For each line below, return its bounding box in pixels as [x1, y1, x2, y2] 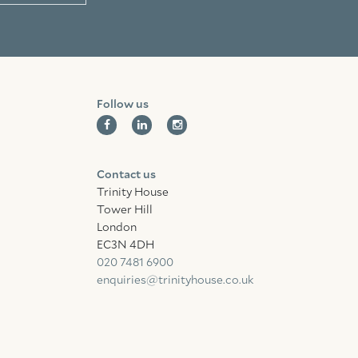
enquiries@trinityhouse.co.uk [97, 274, 253, 286]
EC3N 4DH [97, 239, 154, 251]
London [97, 221, 137, 233]
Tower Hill [97, 204, 153, 216]
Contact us [97, 169, 156, 181]
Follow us [97, 98, 149, 110]
